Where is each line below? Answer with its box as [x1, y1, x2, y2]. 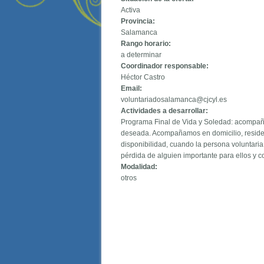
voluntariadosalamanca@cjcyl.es [121, 95, 227, 104]
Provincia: [121, 17, 157, 26]
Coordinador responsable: [121, 62, 211, 71]
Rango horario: [121, 39, 173, 48]
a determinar [121, 51, 162, 60]
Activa [121, 6, 141, 15]
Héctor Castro [121, 73, 166, 82]
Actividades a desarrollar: [121, 107, 210, 115]
